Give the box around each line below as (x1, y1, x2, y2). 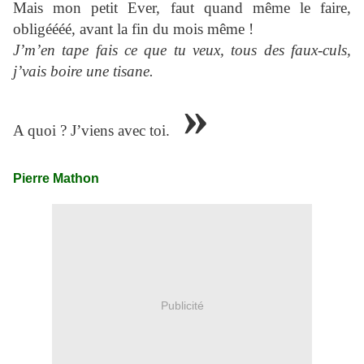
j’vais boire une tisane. (13, 63, 154, 80)
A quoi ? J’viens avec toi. (13, 122, 170, 140)
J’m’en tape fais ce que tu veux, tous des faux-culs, (13, 41, 351, 59)
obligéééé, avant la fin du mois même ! (13, 20, 253, 38)
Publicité (160, 298, 204, 312)
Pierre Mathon (13, 171, 99, 186)
